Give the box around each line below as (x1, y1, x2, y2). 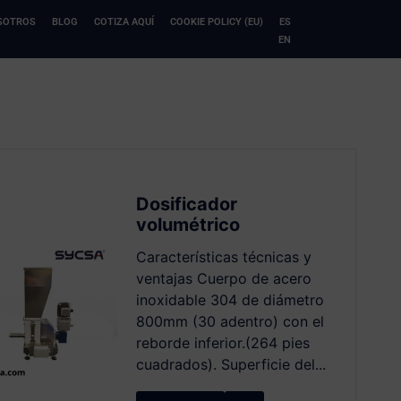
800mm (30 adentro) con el (135, 312, 324, 330)
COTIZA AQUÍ (93, 16, 154, 28)
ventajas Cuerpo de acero (135, 269, 311, 287)
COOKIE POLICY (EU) (169, 16, 263, 28)
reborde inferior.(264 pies (135, 334, 310, 352)
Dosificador (135, 193, 237, 215)
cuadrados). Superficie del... (135, 355, 326, 373)
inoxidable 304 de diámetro (135, 291, 324, 309)
